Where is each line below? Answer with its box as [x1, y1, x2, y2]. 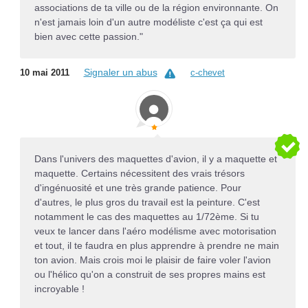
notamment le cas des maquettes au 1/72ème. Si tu [34, 211, 259, 223]
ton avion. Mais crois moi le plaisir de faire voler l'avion [34, 254, 271, 266]
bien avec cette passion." [34, 30, 143, 42]
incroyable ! [34, 283, 85, 295]
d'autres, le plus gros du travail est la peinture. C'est [34, 197, 260, 208]
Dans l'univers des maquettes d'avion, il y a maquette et [34, 153, 277, 165]
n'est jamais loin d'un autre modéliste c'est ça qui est [34, 16, 263, 27]
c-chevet [190, 67, 225, 78]
